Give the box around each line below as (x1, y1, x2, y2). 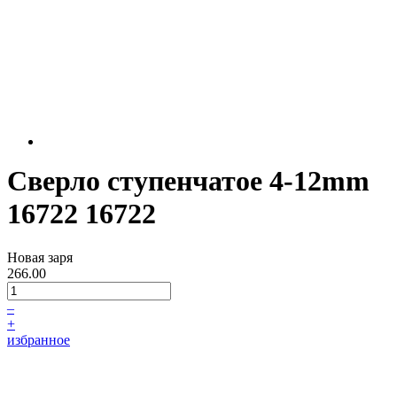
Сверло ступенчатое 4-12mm (7, 165, 370, 198)
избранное (7, 331, 70, 347)
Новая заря (7, 249, 73, 265)
